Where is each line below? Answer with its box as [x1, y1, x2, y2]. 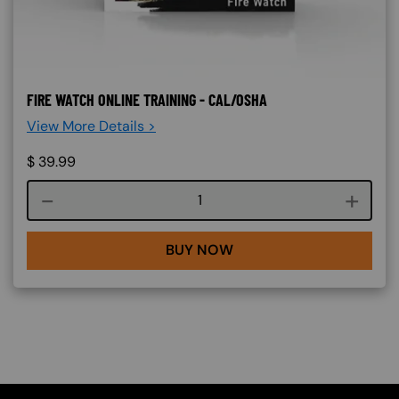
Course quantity [198, 190, 304, 208]
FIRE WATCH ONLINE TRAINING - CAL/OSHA [27, 89, 267, 110]
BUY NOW [166, 240, 233, 259]
